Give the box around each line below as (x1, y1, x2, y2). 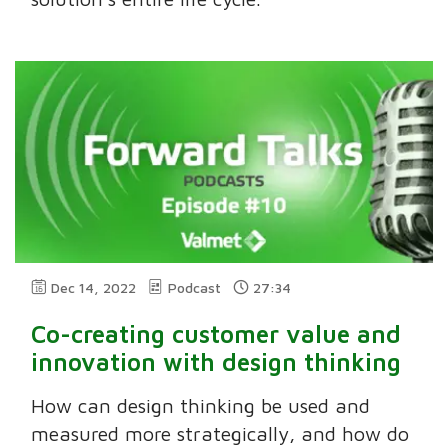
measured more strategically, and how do (31, 422, 410, 446)
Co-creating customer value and (31, 320, 402, 349)
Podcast (168, 279, 222, 297)
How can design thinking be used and (31, 394, 371, 418)
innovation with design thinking (31, 348, 402, 377)
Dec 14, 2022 (51, 279, 137, 297)
